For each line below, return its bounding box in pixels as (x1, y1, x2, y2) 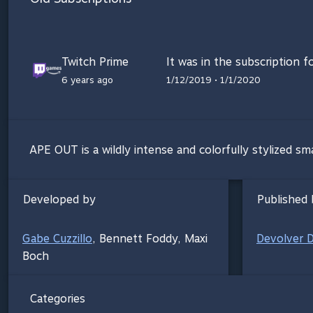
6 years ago (61, 74, 114, 85)
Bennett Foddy (99, 231, 177, 245)
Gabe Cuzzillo (22, 231, 92, 245)
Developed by (23, 192, 96, 206)
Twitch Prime (61, 54, 129, 68)
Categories (30, 291, 85, 305)
